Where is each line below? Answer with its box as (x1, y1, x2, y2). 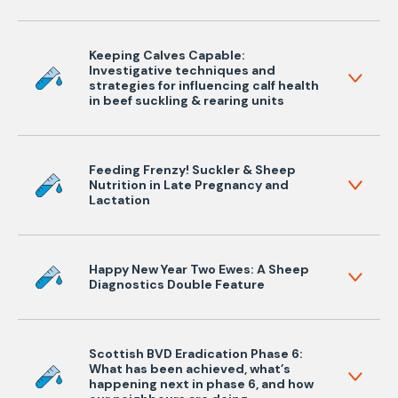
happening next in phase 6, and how (89, 376, 314, 392)
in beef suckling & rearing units (89, 92, 284, 108)
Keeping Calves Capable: (89, 47, 245, 63)
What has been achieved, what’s (89, 361, 291, 377)
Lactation (89, 192, 150, 208)
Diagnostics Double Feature (89, 276, 265, 292)
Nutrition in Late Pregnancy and (89, 177, 289, 193)
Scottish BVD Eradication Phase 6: (89, 346, 303, 362)
